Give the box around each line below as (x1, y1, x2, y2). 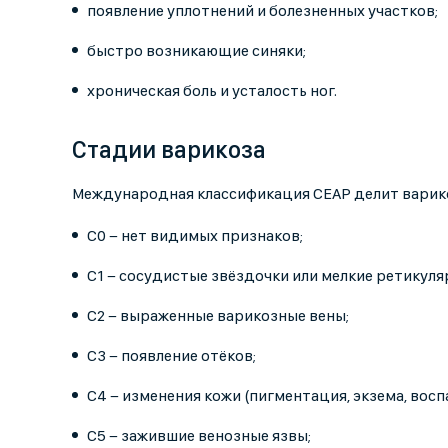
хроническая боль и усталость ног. (87, 81, 337, 101)
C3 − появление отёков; (87, 346, 256, 366)
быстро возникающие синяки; (87, 41, 306, 61)
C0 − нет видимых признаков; (87, 226, 303, 246)
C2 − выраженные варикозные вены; (87, 306, 349, 326)
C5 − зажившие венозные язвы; (87, 426, 311, 446)
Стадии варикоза (72, 135, 266, 165)
